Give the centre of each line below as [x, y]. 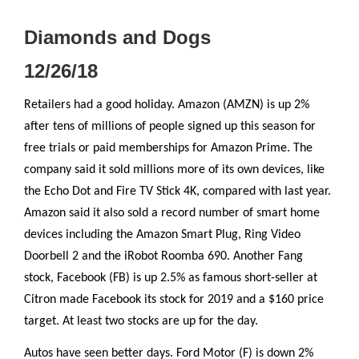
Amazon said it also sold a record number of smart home [172, 213]
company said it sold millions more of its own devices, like [174, 169]
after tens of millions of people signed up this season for [170, 126]
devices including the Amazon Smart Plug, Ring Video [162, 234]
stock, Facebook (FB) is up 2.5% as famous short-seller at [171, 278]
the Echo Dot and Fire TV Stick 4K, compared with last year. [177, 191]
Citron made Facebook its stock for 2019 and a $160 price [174, 299]
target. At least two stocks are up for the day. [141, 321]
